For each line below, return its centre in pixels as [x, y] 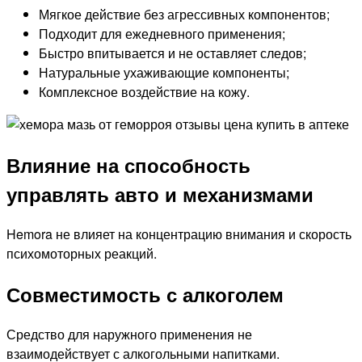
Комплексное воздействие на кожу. [144, 92]
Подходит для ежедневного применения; [162, 34]
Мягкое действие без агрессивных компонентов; [184, 15]
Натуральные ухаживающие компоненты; [164, 73]
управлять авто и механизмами [160, 194]
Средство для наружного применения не [129, 334]
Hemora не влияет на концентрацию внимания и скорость [179, 234]
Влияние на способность [128, 165]
